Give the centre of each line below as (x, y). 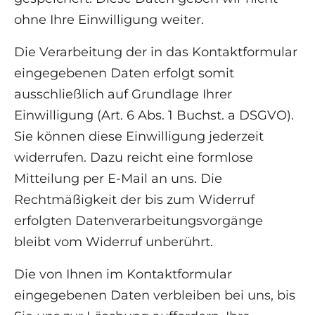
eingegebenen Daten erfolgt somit (124, 73)
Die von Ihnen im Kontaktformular (123, 275)
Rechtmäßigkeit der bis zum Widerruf (134, 200)
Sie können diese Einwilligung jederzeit (139, 137)
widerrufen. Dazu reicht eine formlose (134, 158)
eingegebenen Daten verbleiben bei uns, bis (155, 296)
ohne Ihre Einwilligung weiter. (109, 20)
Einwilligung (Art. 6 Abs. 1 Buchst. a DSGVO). (154, 116)
